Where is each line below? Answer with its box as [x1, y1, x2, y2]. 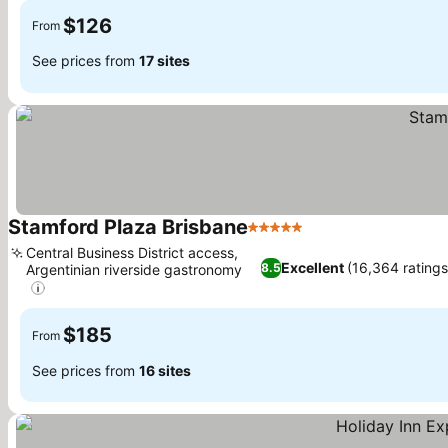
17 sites [139, 52, 190, 70]
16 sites [139, 361, 191, 379]
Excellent [281, 259, 345, 277]
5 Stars [247, 227, 301, 248]
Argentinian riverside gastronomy [26, 260, 242, 278]
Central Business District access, [26, 243, 238, 261]
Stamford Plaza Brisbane [8, 214, 248, 239]
